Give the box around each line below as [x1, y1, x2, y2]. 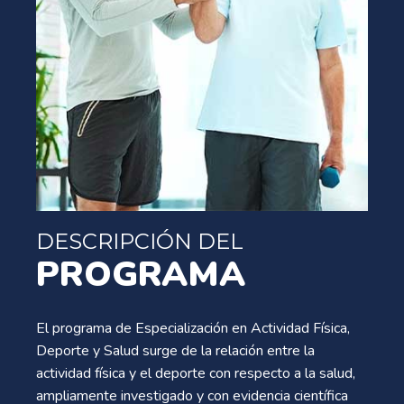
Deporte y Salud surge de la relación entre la [36, 340, 315, 361]
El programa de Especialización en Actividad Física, [36, 317, 350, 338]
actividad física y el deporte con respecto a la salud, [36, 363, 355, 383]
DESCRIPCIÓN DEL [36, 227, 243, 254]
